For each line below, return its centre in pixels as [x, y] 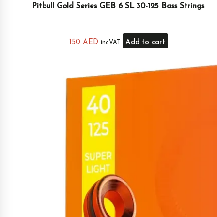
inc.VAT [110, 42]
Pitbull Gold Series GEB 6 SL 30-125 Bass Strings [118, 6]
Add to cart [145, 42]
